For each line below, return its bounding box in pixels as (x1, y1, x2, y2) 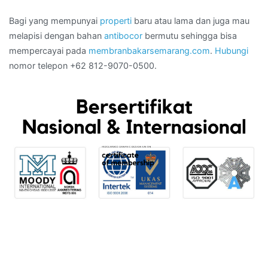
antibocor (104, 30, 142, 41)
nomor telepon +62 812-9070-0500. (9, 60, 157, 71)
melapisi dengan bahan (9, 30, 104, 41)
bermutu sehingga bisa (142, 30, 237, 41)
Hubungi (215, 45, 248, 56)
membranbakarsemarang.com (89, 45, 210, 56)
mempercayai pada (9, 45, 89, 56)
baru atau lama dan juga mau (132, 15, 249, 26)
